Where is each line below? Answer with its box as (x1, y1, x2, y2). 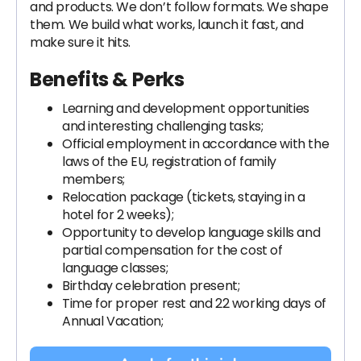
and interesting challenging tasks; (62, 117, 263, 135)
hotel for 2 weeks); (62, 205, 174, 224)
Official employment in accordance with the (62, 135, 330, 153)
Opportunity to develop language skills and (62, 223, 321, 242)
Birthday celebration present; (62, 276, 240, 295)
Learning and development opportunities (62, 99, 309, 118)
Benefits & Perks (30, 66, 185, 93)
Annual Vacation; (62, 312, 164, 330)
